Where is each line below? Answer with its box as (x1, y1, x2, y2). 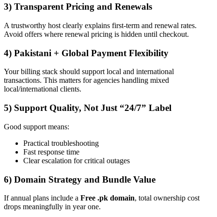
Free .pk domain (80, 194, 135, 202)
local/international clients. (4, 85, 81, 93)
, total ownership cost (135, 194, 200, 202)
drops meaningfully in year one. (4, 202, 101, 211)
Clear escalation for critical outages (23, 156, 130, 165)
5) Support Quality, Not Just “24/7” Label (4, 103, 171, 113)
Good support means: (4, 122, 69, 131)
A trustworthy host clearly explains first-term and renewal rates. (4, 21, 197, 30)
